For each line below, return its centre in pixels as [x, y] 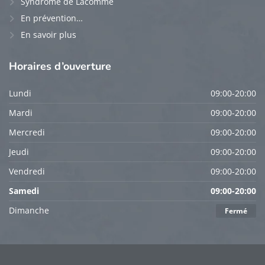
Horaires [32, 66]
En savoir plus [49, 34]
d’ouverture [83, 66]
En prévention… [52, 18]
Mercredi [27, 132]
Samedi [24, 190]
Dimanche [29, 210]
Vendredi [27, 171]
